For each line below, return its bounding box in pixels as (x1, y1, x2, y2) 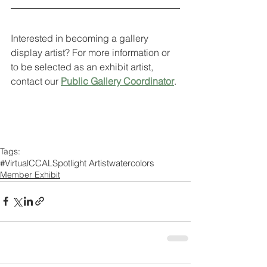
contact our (11, 74, 61, 87)
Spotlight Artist (52, 157, 109, 169)
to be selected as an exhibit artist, (11, 60, 156, 73)
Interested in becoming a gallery (11, 32, 151, 44)
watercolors (109, 157, 154, 169)
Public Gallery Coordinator (61, 74, 174, 87)
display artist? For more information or (11, 46, 172, 58)
